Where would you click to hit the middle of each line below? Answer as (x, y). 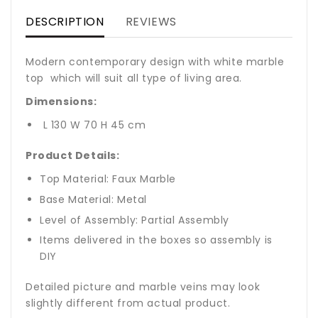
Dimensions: (61, 102)
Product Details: (73, 156)
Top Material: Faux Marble (108, 179)
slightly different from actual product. (128, 303)
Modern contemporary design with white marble (155, 62)
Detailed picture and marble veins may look (143, 287)
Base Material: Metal (93, 200)
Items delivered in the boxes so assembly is (156, 240)
